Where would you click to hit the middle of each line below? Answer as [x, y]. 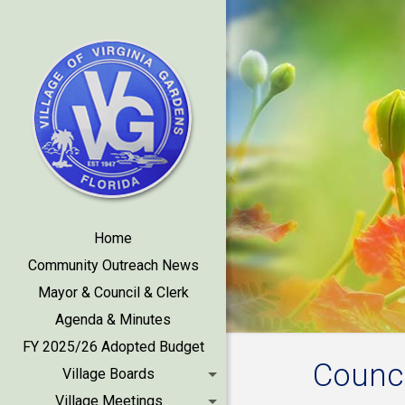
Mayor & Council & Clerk [113, 292]
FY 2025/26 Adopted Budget [113, 347]
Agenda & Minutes [113, 320]
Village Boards [108, 374]
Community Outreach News [113, 265]
